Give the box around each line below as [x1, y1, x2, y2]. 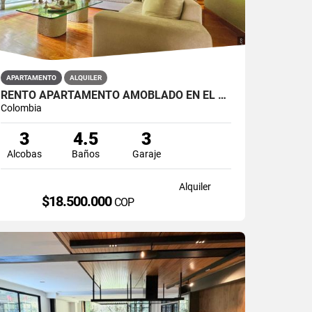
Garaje [132, 148, 161, 159]
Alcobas [7, 148, 42, 159]
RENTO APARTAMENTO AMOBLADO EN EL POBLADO [218, 88, 227, 102]
